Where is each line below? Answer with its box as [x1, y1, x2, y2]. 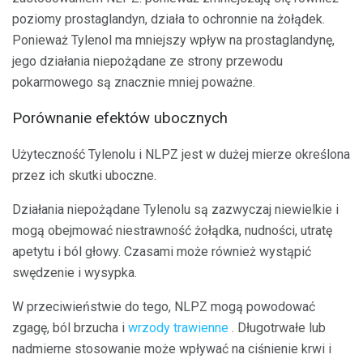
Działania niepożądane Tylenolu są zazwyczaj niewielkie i [12, 202, 339, 217]
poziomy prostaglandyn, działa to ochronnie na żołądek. [12, 11, 325, 27]
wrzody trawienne [128, 320, 228, 335]
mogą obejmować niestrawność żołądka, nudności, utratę [12, 223, 332, 238]
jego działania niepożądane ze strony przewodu [12, 53, 283, 69]
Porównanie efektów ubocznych [12, 109, 228, 128]
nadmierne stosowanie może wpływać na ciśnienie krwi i [12, 341, 331, 357]
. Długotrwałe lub [228, 320, 326, 335]
